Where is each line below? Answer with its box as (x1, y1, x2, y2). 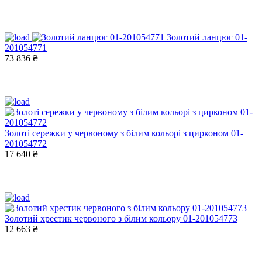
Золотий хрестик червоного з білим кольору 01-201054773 (5, 213, 237, 223)
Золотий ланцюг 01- (167, 32, 247, 42)
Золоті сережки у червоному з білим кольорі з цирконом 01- (5, 127, 243, 138)
